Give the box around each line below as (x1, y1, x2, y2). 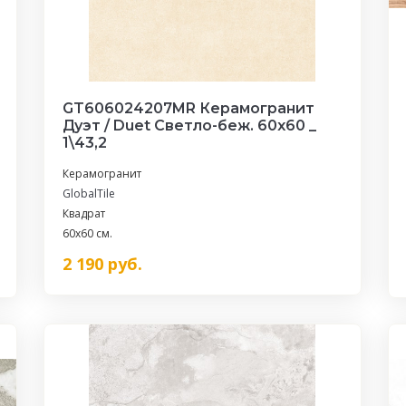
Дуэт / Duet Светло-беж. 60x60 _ (62, 117, 316, 134)
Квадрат (62, 206, 105, 221)
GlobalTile (62, 186, 115, 201)
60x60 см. (62, 226, 112, 241)
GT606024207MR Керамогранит (62, 100, 314, 117)
